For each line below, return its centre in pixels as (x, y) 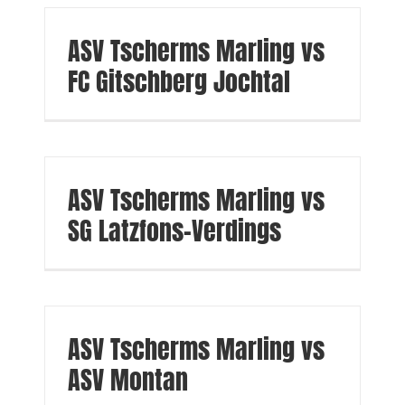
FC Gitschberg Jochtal (179, 81)
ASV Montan (128, 380)
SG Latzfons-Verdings (175, 231)
